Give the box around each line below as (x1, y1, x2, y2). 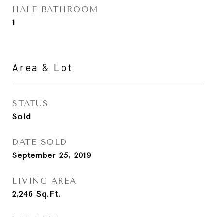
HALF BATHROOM (12, 4, 99, 14)
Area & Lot (12, 61, 73, 73)
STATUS (12, 98, 48, 108)
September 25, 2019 (12, 151, 91, 160)
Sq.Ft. (36, 189, 61, 199)
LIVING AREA (12, 176, 77, 186)
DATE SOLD (12, 137, 67, 147)
